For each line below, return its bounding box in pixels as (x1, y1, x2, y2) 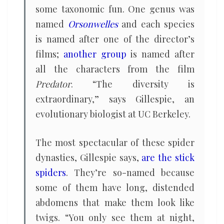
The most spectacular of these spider (35, 136, 194, 148)
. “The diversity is (71, 78, 194, 90)
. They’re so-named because (66, 166, 194, 178)
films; (35, 48, 63, 60)
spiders (35, 166, 66, 178)
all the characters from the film (35, 63, 194, 75)
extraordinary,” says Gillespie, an (35, 93, 194, 105)
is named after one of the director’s (35, 33, 194, 45)
